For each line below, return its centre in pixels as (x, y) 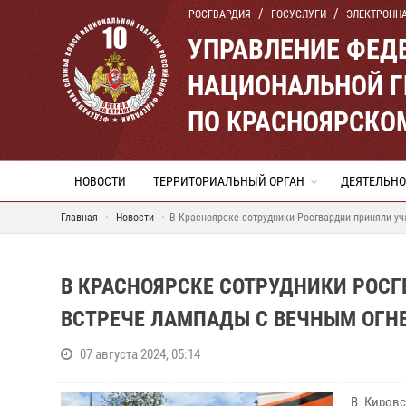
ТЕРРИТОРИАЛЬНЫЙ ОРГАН (229, 181)
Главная (79, 217)
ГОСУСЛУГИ (299, 14)
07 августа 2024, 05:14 (140, 354)
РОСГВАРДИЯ (220, 14)
